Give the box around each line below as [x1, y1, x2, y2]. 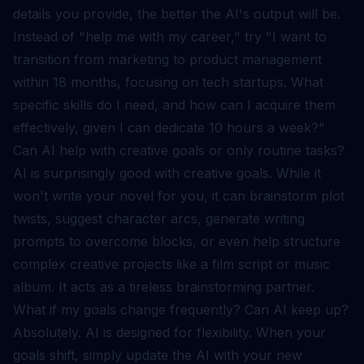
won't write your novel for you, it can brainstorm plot [13, 188, 344, 204]
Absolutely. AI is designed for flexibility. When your [13, 324, 326, 340]
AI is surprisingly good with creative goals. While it [13, 165, 321, 181]
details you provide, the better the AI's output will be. [13, 6, 340, 22]
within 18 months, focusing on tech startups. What [13, 74, 323, 90]
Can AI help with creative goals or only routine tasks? [13, 142, 344, 158]
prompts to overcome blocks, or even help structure [13, 233, 340, 249]
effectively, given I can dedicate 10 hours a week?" [13, 119, 325, 136]
